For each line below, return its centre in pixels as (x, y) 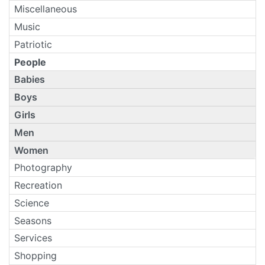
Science (32, 203)
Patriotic (33, 44)
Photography (43, 168)
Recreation (38, 185)
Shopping (35, 256)
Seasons (33, 220)
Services (33, 238)
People (30, 62)
